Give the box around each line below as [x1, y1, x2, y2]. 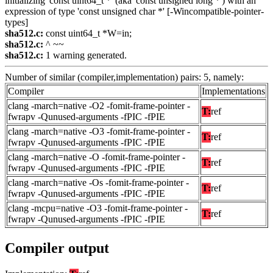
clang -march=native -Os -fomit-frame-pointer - [8, 177, 189, 188]
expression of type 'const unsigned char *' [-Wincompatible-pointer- [5, 5, 264, 16]
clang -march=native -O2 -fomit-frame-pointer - [8, 100, 190, 111]
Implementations [202, 85, 265, 96]
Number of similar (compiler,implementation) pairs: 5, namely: [5, 71, 244, 82]
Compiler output [5, 239, 109, 256]
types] [5, 16, 28, 27]
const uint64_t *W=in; [43, 27, 132, 38]
